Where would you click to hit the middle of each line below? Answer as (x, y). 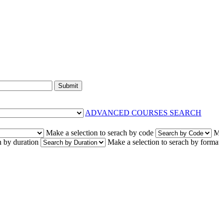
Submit (68, 86)
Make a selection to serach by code (100, 133)
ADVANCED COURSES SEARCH (143, 113)
